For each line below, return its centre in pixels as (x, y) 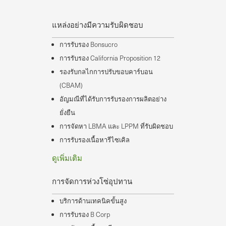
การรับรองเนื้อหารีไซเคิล (95, 140)
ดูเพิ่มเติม (67, 158)
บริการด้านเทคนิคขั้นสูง (93, 201)
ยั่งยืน (67, 113)
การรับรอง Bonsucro (89, 45)
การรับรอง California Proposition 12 (110, 58)
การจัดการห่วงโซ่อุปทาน (92, 181)
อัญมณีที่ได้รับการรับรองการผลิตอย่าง (113, 99)
